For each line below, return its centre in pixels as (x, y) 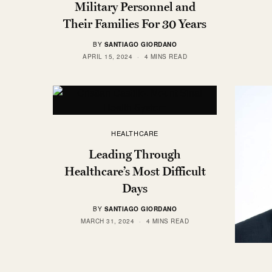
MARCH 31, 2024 (107, 221)
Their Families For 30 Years (135, 24)
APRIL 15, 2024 (107, 57)
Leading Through (135, 155)
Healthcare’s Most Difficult (135, 172)
